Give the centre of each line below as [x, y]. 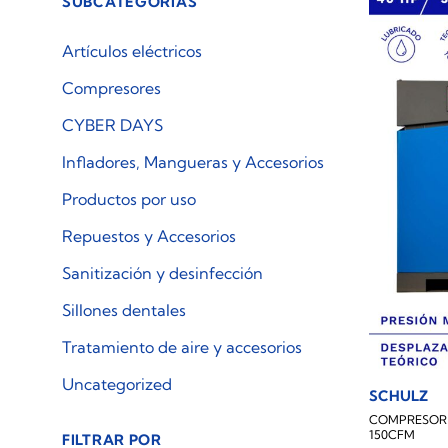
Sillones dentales [124, 310]
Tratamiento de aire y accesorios [182, 347]
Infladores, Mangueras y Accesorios [193, 162]
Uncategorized [117, 384]
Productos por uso [129, 199]
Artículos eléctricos [132, 51]
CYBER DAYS [112, 125]
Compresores [111, 88]
